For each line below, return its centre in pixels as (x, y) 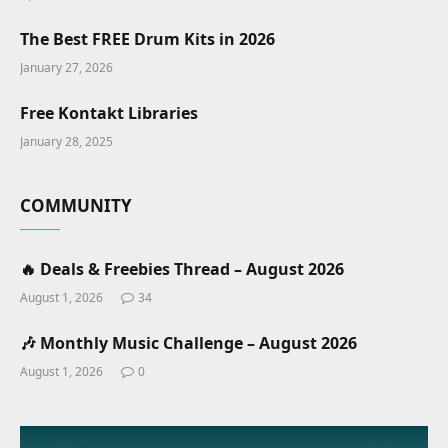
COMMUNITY (76, 206)
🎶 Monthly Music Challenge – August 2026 (188, 343)
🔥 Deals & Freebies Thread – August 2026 (182, 269)
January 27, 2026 (66, 68)
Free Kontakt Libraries (109, 113)
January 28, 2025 (66, 142)
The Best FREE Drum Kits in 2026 (147, 39)
